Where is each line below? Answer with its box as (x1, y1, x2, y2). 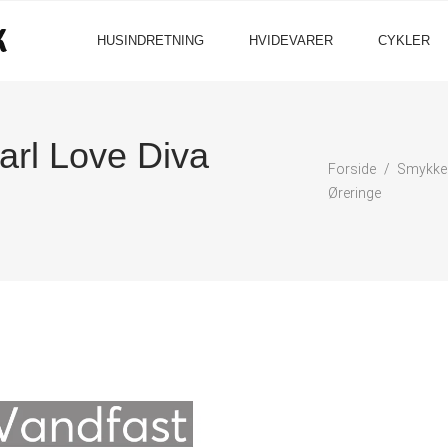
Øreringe (327, 185, 381, 201)
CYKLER (378, 33, 430, 48)
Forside (327, 161, 376, 177)
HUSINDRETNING (97, 33, 204, 48)
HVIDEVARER (249, 33, 333, 48)
